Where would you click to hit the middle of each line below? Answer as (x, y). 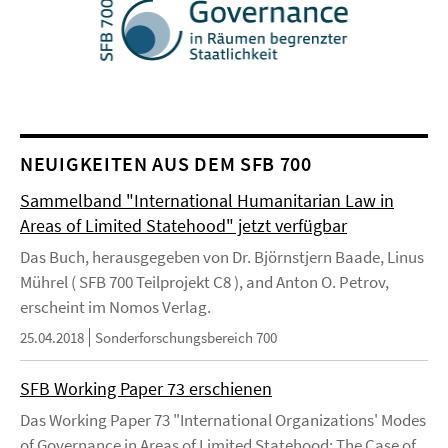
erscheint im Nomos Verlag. (115, 307)
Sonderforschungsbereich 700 (186, 338)
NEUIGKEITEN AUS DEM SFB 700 (166, 164)
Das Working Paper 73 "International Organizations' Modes (223, 420)
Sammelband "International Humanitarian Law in (207, 201)
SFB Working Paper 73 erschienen (146, 389)
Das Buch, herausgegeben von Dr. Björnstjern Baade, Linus (222, 257)
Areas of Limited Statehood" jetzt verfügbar (183, 226)
